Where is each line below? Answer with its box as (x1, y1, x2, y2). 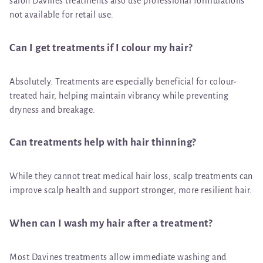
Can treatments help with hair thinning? (9, 137, 196, 149)
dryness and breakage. (9, 104, 96, 114)
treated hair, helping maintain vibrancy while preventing (9, 90, 228, 100)
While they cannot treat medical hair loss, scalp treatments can (9, 171, 253, 181)
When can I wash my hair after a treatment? (9, 217, 212, 229)
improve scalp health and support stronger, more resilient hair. (9, 186, 252, 195)
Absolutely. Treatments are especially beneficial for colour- (9, 76, 237, 86)
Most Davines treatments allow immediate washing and (9, 252, 227, 262)
